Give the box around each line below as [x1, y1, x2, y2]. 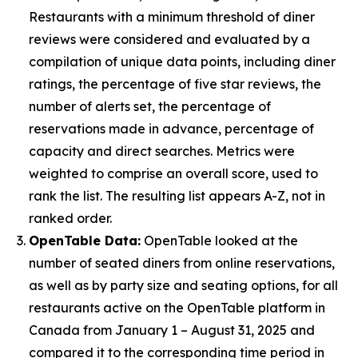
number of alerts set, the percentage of [29, 98, 271, 114]
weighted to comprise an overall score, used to [29, 165, 318, 181]
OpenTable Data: [29, 233, 141, 249]
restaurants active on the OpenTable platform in [29, 300, 325, 316]
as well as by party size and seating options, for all [29, 277, 338, 293]
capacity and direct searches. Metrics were [29, 143, 295, 159]
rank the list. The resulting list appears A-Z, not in [29, 188, 325, 204]
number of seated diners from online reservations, [29, 255, 335, 271]
